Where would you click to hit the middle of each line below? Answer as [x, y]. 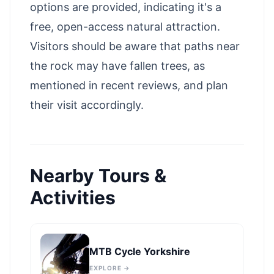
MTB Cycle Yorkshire [140, 251]
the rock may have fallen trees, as [117, 66]
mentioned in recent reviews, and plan [129, 85]
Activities [73, 198]
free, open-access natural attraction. [125, 27]
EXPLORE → [110, 268]
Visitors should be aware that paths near [135, 46]
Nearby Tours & [98, 176]
